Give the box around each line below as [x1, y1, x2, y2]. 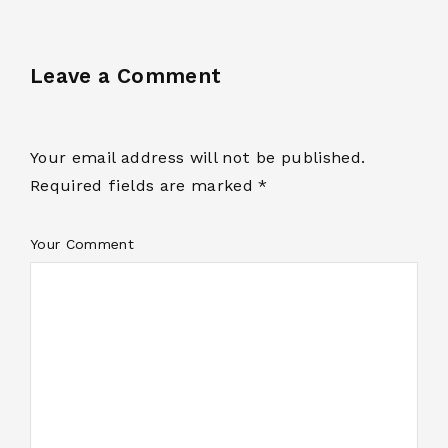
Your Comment [30, 235, 135, 252]
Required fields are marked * [30, 175, 268, 195]
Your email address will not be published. [30, 147, 366, 167]
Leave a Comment [30, 62, 222, 88]
